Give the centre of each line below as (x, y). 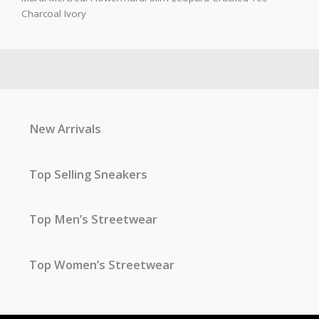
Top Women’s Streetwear (102, 264)
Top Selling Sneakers (89, 174)
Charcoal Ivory (54, 13)
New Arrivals (66, 128)
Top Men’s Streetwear (94, 219)
